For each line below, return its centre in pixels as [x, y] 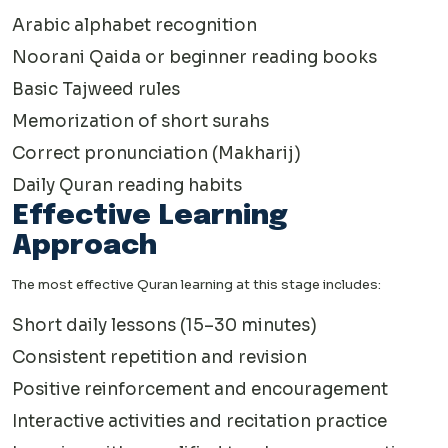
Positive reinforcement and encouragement [200, 390]
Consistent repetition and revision [159, 358]
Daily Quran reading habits [127, 186]
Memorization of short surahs [140, 122]
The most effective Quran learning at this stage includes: [196, 285]
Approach [84, 247]
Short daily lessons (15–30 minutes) [164, 326]
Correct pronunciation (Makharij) [156, 154]
